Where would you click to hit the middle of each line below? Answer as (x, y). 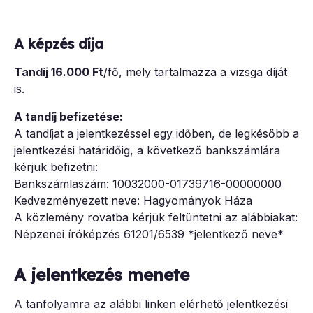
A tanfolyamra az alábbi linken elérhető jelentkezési (151, 304)
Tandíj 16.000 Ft (59, 72)
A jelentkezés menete (102, 275)
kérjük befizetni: (56, 167)
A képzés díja (59, 44)
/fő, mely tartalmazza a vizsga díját (195, 72)
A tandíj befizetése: (68, 117)
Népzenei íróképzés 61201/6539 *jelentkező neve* (149, 234)
